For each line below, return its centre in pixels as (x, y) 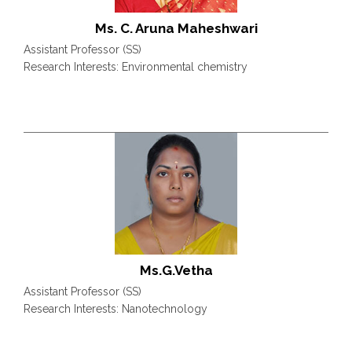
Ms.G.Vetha (176, 270)
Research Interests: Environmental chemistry (136, 66)
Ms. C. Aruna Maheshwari (176, 28)
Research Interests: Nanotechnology (115, 308)
